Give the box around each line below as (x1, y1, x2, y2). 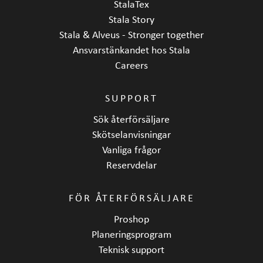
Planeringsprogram (92, 228, 171, 240)
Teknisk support (99, 243, 164, 255)
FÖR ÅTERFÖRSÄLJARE (68, 191, 195, 203)
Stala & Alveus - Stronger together (59, 28, 204, 40)
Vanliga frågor (102, 143, 161, 155)
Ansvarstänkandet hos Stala (73, 43, 190, 55)
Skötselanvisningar (92, 128, 171, 140)
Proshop (114, 213, 149, 224)
